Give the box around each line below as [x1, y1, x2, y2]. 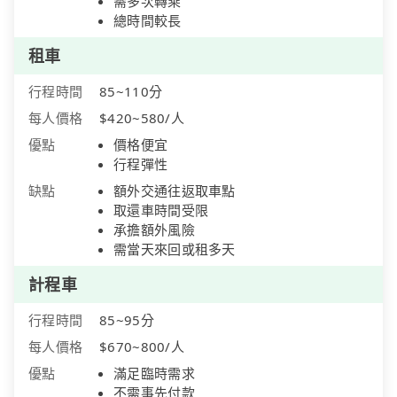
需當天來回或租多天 [113, 240, 236, 259]
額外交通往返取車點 [113, 182, 236, 200]
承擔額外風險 [113, 221, 195, 239]
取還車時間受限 [113, 201, 209, 220]
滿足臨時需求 [113, 364, 195, 383]
